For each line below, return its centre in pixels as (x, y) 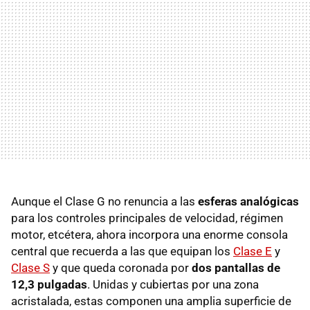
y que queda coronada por (121, 267)
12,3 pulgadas (49, 284)
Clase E (253, 251)
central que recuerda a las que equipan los (122, 251)
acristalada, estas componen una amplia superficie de (151, 301)
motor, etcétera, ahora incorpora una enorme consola (149, 234)
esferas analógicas (248, 201)
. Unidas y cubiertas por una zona (173, 284)
